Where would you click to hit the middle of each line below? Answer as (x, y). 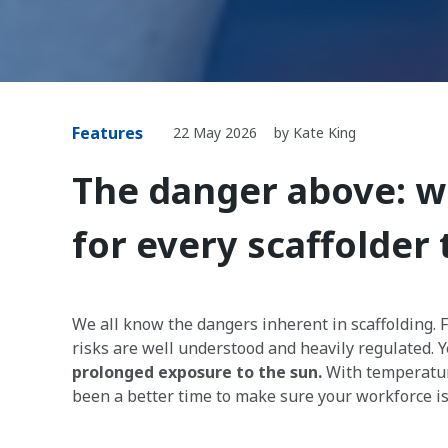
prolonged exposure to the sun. (197, 372)
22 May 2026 (215, 132)
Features (107, 133)
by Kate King (315, 132)
